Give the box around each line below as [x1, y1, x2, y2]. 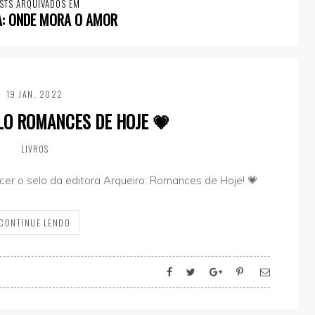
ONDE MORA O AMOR [8, 9, 117, 31]
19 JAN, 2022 [6, 88, 63, 101]
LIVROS [20, 143, 49, 155]
